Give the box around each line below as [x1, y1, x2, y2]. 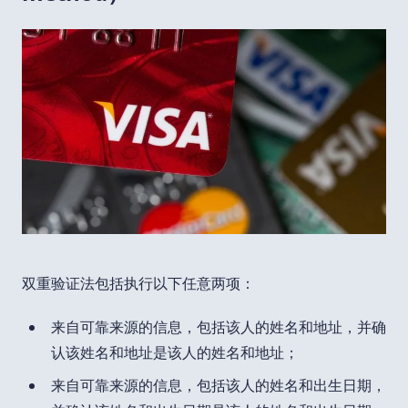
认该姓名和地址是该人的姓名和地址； [51, 342, 299, 362]
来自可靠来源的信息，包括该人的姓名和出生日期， [51, 374, 386, 395]
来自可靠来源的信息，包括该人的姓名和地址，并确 [51, 316, 386, 337]
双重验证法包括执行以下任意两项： [22, 272, 255, 293]
